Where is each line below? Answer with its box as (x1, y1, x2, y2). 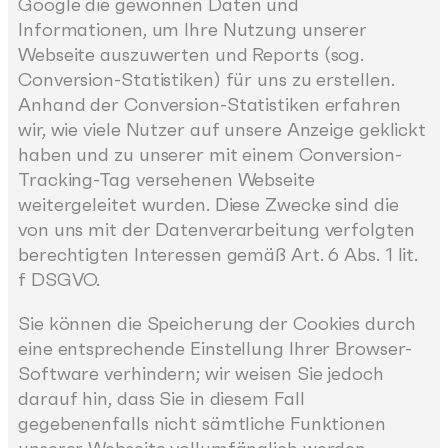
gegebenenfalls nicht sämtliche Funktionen (18, 411, 386, 435)
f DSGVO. (18, 268, 101, 292)
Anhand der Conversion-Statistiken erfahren (18, 93, 401, 117)
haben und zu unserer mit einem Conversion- (18, 143, 402, 167)
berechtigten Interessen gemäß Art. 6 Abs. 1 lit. (18, 243, 419, 267)
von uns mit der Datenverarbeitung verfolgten (18, 218, 415, 242)
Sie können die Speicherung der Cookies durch (18, 311, 416, 335)
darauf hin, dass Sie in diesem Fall (18, 386, 305, 410)
